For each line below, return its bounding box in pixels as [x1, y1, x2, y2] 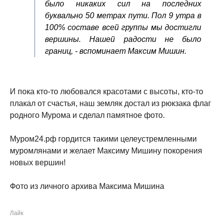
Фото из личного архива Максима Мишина [10, 182, 164, 190]
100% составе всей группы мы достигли [45, 23, 201, 32]
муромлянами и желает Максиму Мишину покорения [10, 147, 202, 155]
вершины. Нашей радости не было [45, 35, 201, 43]
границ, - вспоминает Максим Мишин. [45, 47, 186, 55]
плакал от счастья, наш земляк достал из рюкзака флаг [10, 99, 211, 108]
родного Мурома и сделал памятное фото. [10, 111, 165, 119]
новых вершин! [10, 158, 66, 167]
